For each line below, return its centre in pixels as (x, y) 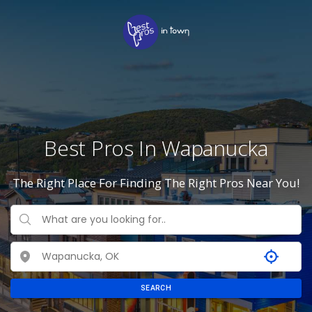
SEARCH (156, 288)
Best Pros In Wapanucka (156, 148)
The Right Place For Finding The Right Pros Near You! (156, 182)
